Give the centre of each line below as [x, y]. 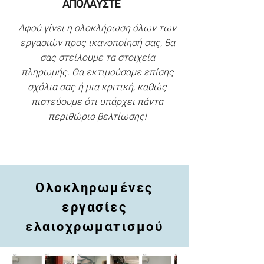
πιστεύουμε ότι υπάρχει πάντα [97, 101]
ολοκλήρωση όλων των [125, 27]
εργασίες [94, 207]
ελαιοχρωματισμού [94, 226]
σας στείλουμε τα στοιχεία [97, 57]
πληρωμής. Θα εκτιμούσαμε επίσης [97, 72]
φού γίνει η [49, 27]
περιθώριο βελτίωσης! [97, 116]
